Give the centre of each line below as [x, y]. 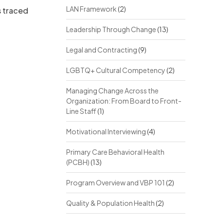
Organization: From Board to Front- [124, 101]
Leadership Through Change [111, 29]
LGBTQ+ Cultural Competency [116, 70]
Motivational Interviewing [106, 131]
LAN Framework [91, 9]
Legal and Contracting [101, 50]
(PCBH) [78, 162]
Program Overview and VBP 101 [115, 182]
